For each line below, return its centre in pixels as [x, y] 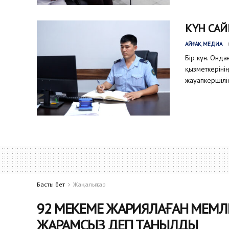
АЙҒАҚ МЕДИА [204, 44]
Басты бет [51, 185]
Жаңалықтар [89, 185]
